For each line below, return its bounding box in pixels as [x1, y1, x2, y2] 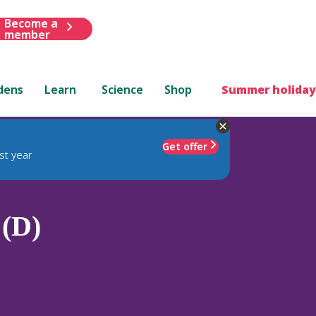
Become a [4, 15, 58, 31]
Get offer [162, 139, 207, 153]
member [4, 26, 50, 42]
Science [102, 81, 144, 97]
